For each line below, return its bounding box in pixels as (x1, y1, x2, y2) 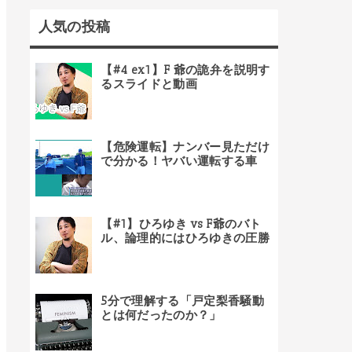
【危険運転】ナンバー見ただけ (101, 140, 270, 155)
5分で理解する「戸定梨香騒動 (101, 294, 265, 309)
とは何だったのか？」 (101, 308, 222, 323)
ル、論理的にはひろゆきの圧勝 (101, 231, 270, 246)
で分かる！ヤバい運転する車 (101, 154, 258, 169)
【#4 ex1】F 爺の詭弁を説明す (101, 63, 270, 78)
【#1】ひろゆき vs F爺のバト (101, 217, 262, 232)
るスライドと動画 (101, 77, 198, 92)
